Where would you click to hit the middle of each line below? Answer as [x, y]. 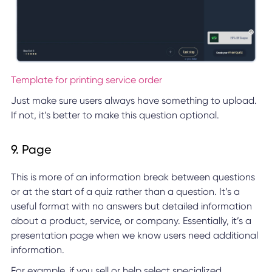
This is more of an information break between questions [133, 177]
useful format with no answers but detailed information [131, 206]
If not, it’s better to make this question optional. [115, 115]
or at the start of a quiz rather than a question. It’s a [125, 192]
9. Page [31, 150]
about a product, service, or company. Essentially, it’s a [131, 221]
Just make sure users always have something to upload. [134, 101]
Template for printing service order [86, 80]
